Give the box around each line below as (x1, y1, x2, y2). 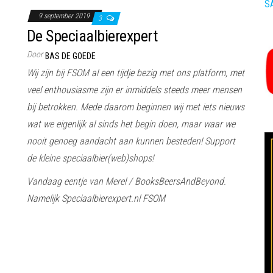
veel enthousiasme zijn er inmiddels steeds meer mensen (27, 83, 242, 96)
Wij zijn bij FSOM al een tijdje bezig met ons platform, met (27, 66, 244, 79)
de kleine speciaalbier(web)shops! (27, 152, 154, 164)
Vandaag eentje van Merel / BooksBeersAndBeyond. (27, 175, 226, 187)
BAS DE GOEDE (45, 51, 96, 61)
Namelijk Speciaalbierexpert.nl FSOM (27, 192, 165, 204)
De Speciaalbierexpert (27, 26, 158, 45)
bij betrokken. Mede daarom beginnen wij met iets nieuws (27, 101, 244, 113)
